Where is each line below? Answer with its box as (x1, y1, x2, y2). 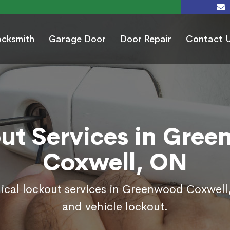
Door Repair (120, 33, 171, 45)
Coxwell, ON (43, 148, 187, 178)
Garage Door (49, 33, 106, 45)
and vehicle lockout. (62, 200, 168, 215)
